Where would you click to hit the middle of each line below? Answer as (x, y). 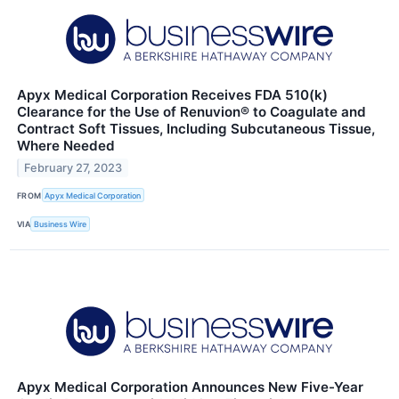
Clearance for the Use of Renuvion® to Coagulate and (191, 112)
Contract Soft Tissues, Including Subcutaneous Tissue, (196, 129)
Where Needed (66, 146)
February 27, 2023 (73, 167)
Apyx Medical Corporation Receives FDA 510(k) (172, 95)
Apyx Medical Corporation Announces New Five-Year (190, 387)
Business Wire (61, 224)
